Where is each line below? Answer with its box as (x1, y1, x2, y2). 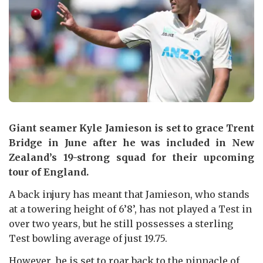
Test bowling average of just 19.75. (9, 232, 167, 244)
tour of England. (9, 166, 89, 178)
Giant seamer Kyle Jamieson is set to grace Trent (9, 122, 254, 134)
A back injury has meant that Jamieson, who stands (9, 188, 249, 200)
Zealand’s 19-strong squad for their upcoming (9, 151, 254, 163)
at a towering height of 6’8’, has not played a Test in (9, 203, 252, 215)
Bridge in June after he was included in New (9, 136, 254, 149)
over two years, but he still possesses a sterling (9, 217, 233, 230)
